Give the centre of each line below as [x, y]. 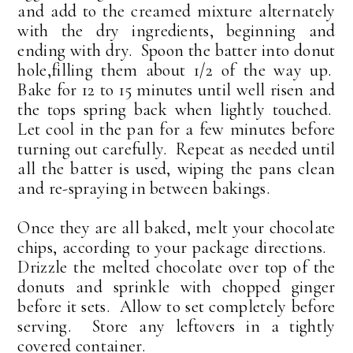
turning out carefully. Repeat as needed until [176, 149]
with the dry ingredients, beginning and [176, 31]
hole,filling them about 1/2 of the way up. [176, 71]
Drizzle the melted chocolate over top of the [176, 268]
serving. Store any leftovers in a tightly [176, 327]
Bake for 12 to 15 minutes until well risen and [176, 90]
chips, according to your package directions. [176, 248]
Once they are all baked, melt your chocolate [176, 228]
